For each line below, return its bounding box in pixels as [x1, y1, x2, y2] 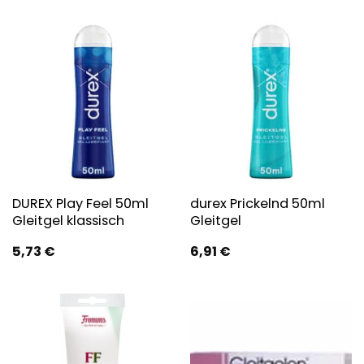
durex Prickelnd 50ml [189, 193, 325, 213]
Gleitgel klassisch [11, 210, 124, 230]
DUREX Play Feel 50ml [11, 193, 149, 213]
